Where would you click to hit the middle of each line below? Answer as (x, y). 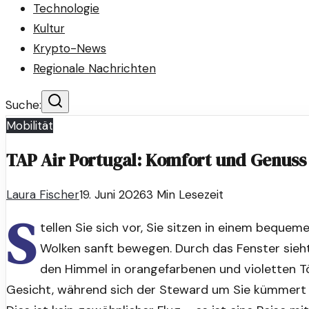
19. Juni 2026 (113, 195)
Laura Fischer (43, 195)
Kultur (49, 28)
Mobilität (30, 126)
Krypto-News (70, 48)
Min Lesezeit (188, 195)
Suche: (23, 105)
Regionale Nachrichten (94, 68)
